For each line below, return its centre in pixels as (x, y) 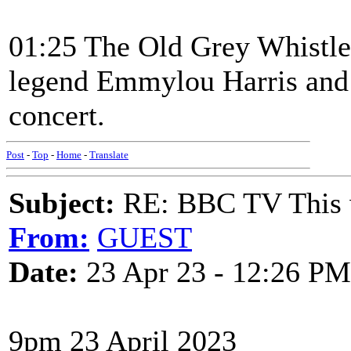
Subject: (62, 203)
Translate (109, 155)
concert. (57, 115)
